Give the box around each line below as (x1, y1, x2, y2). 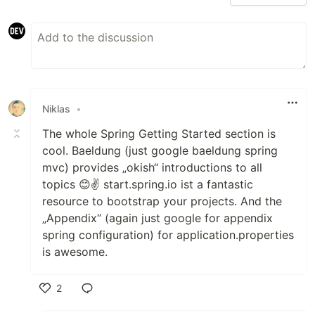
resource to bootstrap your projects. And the (42, 194, 282, 208)
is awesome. (42, 245, 108, 259)
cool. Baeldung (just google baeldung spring (42, 143, 278, 157)
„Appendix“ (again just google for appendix (42, 211, 273, 225)
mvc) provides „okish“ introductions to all (42, 160, 262, 174)
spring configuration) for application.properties (42, 228, 294, 242)
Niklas (42, 102, 70, 115)
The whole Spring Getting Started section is (42, 127, 276, 141)
